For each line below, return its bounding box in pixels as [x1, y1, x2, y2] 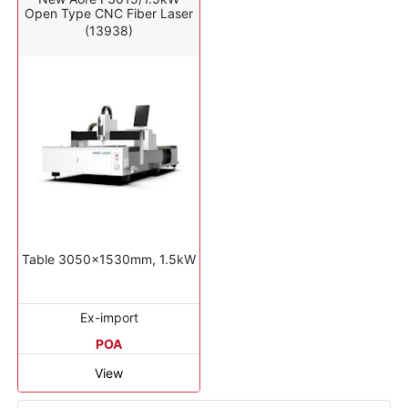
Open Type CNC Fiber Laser [25, 5, 193, 21]
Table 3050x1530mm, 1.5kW [22, 251, 196, 268]
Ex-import [79, 310, 138, 326]
